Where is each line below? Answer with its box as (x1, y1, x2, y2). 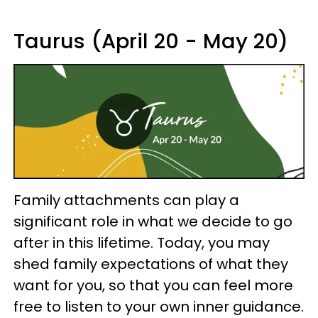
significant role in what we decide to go (13, 212, 292, 232)
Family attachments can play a (13, 190, 239, 211)
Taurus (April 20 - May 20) (13, 26, 288, 55)
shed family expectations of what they (13, 254, 288, 275)
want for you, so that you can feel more (13, 275, 293, 296)
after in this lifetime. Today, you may (13, 233, 270, 253)
